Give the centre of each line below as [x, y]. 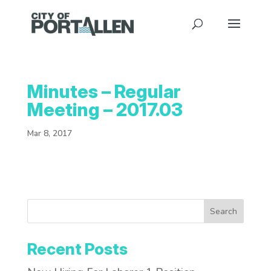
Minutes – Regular [104, 91]
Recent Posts [77, 249]
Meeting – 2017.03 [105, 109]
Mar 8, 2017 [49, 133]
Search [224, 211]
